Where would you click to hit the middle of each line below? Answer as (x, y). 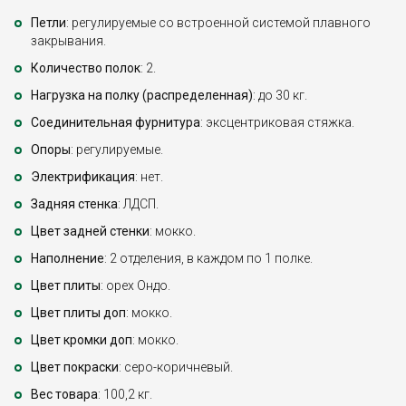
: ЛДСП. (138, 204)
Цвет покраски (75, 367)
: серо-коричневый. (176, 367)
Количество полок (86, 68)
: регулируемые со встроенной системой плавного (218, 23)
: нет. (149, 177)
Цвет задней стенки (90, 232)
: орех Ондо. (135, 286)
